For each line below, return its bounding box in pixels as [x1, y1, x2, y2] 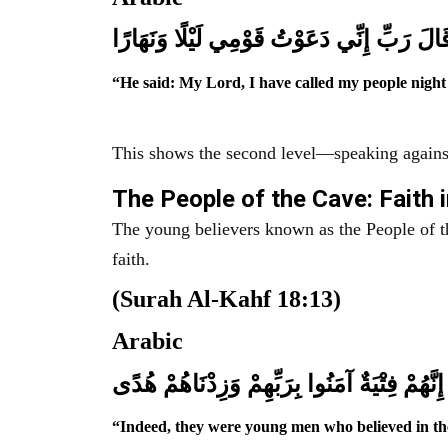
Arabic [112, 328, 183, 355]
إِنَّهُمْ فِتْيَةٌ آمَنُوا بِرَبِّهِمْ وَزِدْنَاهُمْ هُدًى [112, 370, 444, 397]
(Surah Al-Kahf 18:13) [112, 285, 341, 312]
